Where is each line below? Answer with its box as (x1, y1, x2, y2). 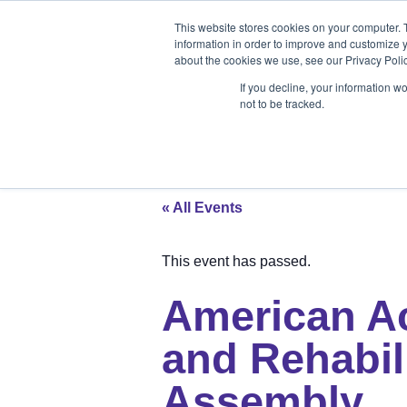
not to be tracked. (240, 95, 324, 111)
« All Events (162, 199, 243, 215)
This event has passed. (162, 253, 311, 269)
